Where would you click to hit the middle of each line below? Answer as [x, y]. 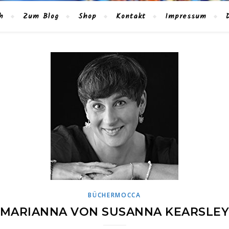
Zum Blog [41, 16]
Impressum [186, 16]
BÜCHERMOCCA [114, 195]
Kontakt [131, 16]
